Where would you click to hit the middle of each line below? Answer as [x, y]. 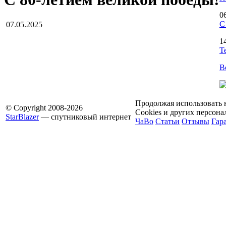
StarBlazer [22, 117]
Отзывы [195, 121]
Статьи [167, 121]
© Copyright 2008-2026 [44, 108]
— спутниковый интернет [85, 117]
